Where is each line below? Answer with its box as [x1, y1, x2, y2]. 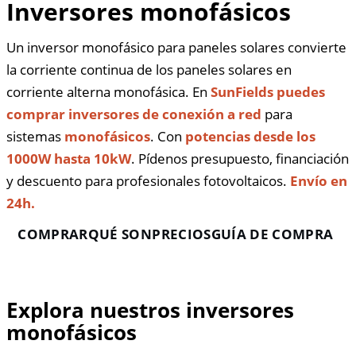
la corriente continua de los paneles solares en [6, 60, 292, 79]
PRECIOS [152, 224, 211, 243]
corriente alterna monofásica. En [6, 82, 211, 101]
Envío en [290, 171, 347, 190]
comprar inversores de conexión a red [6, 104, 261, 123]
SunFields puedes [211, 82, 325, 101]
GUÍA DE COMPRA [211, 224, 334, 243]
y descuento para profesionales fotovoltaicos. [6, 171, 290, 190]
